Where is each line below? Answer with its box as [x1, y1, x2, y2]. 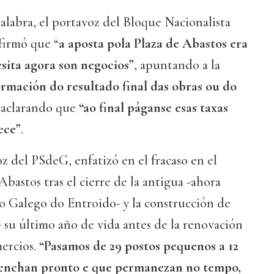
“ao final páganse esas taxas [79, 100, 228, 116]
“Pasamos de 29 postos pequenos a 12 [36, 238, 239, 254]
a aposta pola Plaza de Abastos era [59, 35, 248, 52]
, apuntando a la [134, 57, 220, 73]
